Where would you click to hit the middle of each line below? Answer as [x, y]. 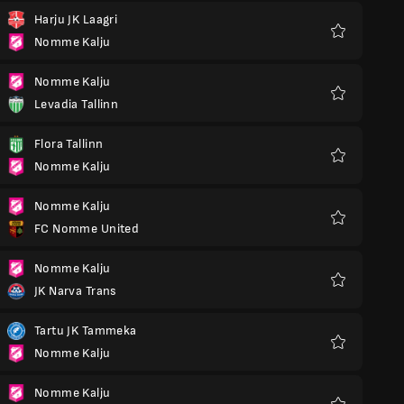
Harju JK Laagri [76, 19]
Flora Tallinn [69, 144]
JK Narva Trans [76, 291]
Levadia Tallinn [77, 104]
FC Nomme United [87, 229]
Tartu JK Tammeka [86, 331]
